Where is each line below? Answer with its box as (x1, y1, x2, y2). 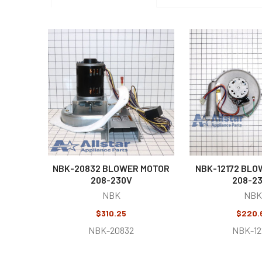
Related (51, 42, 95, 58)
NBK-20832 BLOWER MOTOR (53, 162, 170, 174)
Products (51, 58, 103, 74)
